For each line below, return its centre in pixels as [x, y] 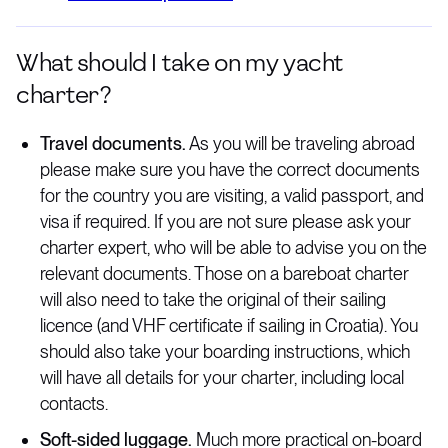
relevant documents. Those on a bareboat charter [224, 273]
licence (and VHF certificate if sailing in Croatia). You [229, 325]
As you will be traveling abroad [300, 143]
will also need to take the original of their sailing [213, 299]
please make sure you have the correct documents [230, 169]
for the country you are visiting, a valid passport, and [232, 195]
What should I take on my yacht [179, 62]
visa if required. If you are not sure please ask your [225, 221]
